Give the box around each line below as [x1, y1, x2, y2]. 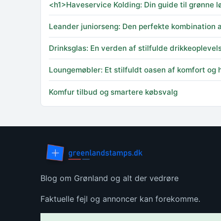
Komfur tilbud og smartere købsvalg [49, 87, 178, 97]
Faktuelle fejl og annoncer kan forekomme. [40, 193, 200, 204]
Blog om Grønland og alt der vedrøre [40, 173, 179, 183]
